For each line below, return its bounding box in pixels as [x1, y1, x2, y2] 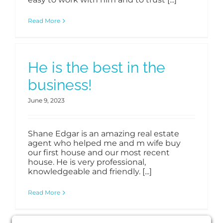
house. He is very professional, [28, 157, 146, 167]
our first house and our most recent [28, 148, 170, 158]
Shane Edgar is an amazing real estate [28, 129, 179, 139]
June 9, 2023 [28, 97, 65, 105]
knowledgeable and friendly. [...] [28, 167, 152, 177]
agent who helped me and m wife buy [28, 138, 181, 148]
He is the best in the [28, 59, 165, 77]
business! [28, 76, 92, 94]
